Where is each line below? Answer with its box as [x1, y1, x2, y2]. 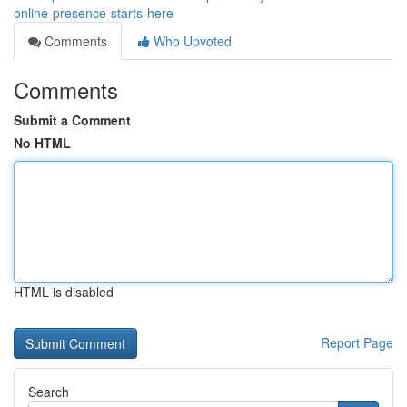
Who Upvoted [150, 32, 232, 50]
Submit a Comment [14, 111, 131, 129]
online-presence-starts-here [14, 4, 174, 22]
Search [28, 382, 69, 401]
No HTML [14, 134, 71, 152]
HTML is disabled [14, 283, 114, 301]
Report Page [321, 333, 393, 352]
